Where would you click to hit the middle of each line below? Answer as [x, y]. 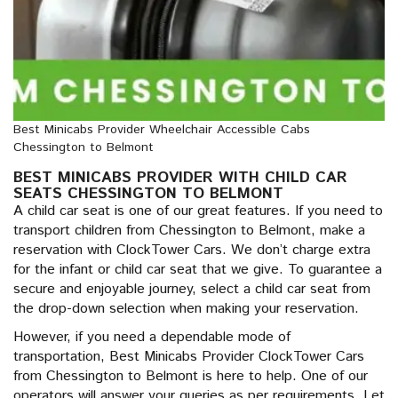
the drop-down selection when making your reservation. [186, 309]
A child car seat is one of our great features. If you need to [198, 211]
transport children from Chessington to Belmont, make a [189, 231]
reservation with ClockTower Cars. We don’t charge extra [192, 250]
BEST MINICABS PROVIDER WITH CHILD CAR [180, 178]
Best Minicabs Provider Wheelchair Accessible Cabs [162, 130]
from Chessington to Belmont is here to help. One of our [191, 376]
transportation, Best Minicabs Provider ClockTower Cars [189, 357]
